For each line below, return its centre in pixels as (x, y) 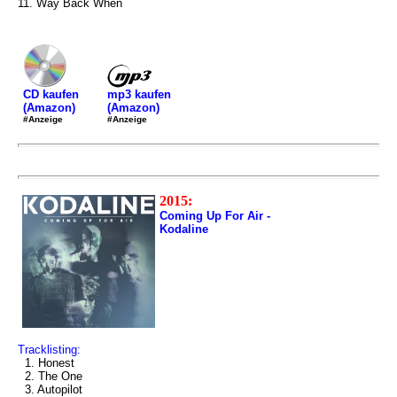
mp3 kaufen (139, 94)
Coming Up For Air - (215, 216)
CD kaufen (51, 94)
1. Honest (46, 363)
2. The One (50, 376)
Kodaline (184, 229)
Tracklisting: (49, 350)
